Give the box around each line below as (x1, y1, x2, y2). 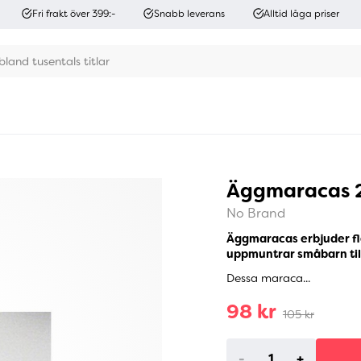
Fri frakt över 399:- (31, 6, 115, 20)
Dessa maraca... (226, 271, 310, 286)
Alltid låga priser (263, 6, 340, 20)
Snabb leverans (154, 6, 226, 20)
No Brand (226, 205, 285, 222)
